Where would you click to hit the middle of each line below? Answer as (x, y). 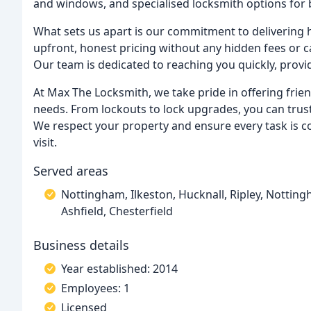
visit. (45, 142)
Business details (81, 245)
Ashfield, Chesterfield (117, 211)
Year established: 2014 (119, 269)
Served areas (71, 171)
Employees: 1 (95, 288)
